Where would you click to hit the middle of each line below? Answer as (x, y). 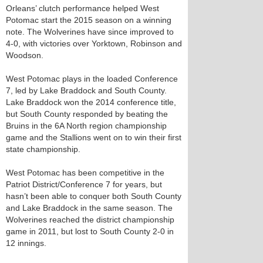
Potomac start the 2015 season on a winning (89, 20)
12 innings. (26, 243)
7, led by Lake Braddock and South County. (86, 90)
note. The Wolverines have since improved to (90, 32)
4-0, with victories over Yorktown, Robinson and (94, 43)
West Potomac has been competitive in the (85, 173)
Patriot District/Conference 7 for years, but (84, 184)
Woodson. (25, 55)
